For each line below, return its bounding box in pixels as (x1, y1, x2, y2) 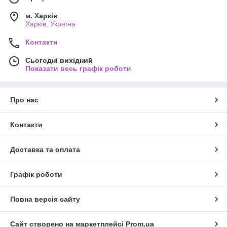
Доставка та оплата (10, 145, 80, 154)
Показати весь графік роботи (25, 64, 131, 73)
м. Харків (25, 12, 58, 20)
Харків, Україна (25, 20, 75, 28)
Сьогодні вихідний (25, 56, 93, 65)
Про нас (10, 96, 39, 104)
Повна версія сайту (10, 195, 80, 204)
